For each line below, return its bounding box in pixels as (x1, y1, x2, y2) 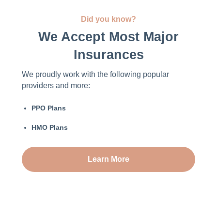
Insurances (73, 47, 144, 62)
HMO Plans (31, 124, 68, 132)
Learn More (88, 155, 129, 164)
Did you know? (81, 15, 136, 24)
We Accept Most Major (38, 30, 179, 45)
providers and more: (22, 81, 90, 90)
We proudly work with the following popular (22, 70, 169, 79)
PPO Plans (31, 104, 66, 112)
